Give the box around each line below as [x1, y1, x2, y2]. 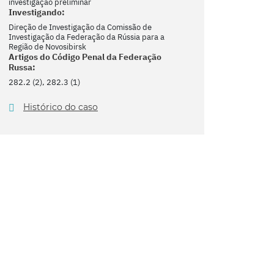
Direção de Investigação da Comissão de [9, 21, 152, 32]
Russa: [9, 61, 35, 73]
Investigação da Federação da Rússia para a [9, 31, 165, 42]
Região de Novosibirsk [9, 41, 86, 52]
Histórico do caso [23, 101, 98, 113]
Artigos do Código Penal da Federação [9, 51, 161, 62]
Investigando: [9, 6, 65, 18]
